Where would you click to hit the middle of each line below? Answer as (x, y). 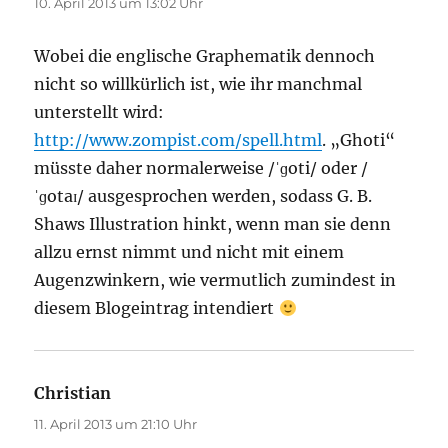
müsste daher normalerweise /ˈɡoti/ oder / (201, 167)
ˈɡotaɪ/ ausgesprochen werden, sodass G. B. (203, 195)
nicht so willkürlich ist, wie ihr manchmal (198, 83)
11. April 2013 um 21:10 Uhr (116, 423)
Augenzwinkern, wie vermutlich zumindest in (215, 279)
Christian (73, 392)
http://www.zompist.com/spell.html (178, 139)
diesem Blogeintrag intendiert (156, 307)
